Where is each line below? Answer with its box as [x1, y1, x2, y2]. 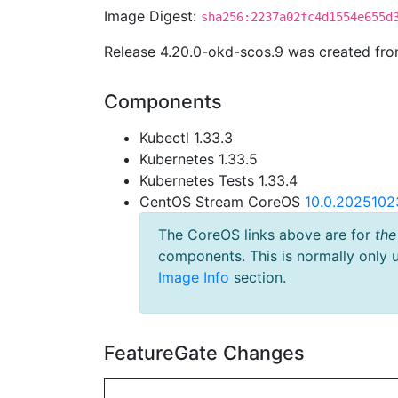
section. [229, 268, 286, 286]
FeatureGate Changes [104, 341, 305, 364]
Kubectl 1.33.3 [139, 129, 233, 147]
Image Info [158, 268, 229, 286]
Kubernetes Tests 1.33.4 [139, 171, 298, 189]
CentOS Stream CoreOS [139, 193, 305, 211]
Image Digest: [104, 7, 201, 25]
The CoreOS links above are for [158, 226, 375, 243]
